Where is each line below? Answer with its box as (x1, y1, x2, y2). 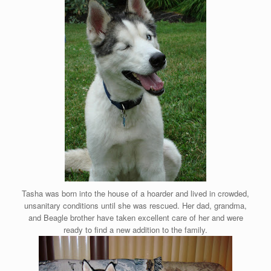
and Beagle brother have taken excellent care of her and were (28, 211, 243, 223)
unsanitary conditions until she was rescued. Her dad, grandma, (24, 199, 247, 211)
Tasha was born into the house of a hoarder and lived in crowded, (22, 187, 249, 199)
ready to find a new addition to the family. (64, 223, 207, 235)
